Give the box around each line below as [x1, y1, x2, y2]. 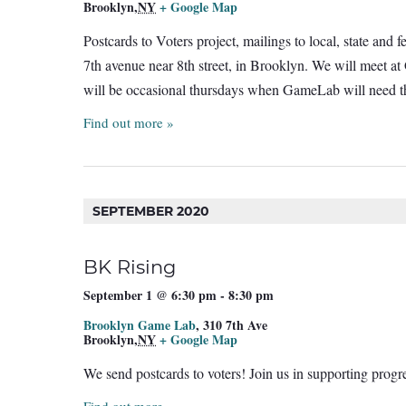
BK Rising [83, 256, 176, 279]
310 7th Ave [203, 315, 267, 335]
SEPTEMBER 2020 [92, 202, 209, 219]
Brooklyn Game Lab [83, 315, 196, 335]
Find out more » [83, 112, 174, 131]
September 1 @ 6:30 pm [83, 285, 217, 305]
